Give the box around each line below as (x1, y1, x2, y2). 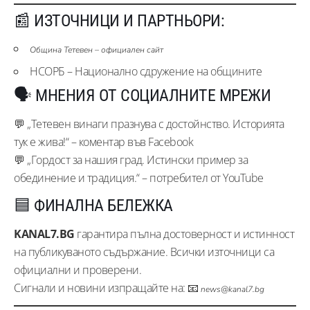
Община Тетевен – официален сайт (30, 44, 163, 56)
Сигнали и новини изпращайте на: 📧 (14, 280, 201, 295)
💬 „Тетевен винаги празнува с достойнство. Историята (14, 116, 284, 131)
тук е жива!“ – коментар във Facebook (14, 134, 193, 149)
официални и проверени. (14, 262, 141, 277)
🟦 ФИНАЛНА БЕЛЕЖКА (14, 195, 173, 215)
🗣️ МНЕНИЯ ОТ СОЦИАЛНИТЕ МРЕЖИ (14, 86, 271, 106)
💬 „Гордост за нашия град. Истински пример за (14, 152, 248, 167)
